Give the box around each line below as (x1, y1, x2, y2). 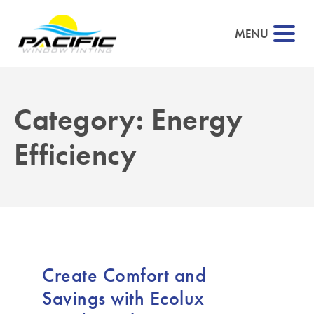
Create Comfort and (42, 262, 206, 287)
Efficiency (14, 135, 137, 174)
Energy (151, 100, 243, 139)
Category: (14, 100, 151, 139)
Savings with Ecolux (42, 285, 205, 310)
